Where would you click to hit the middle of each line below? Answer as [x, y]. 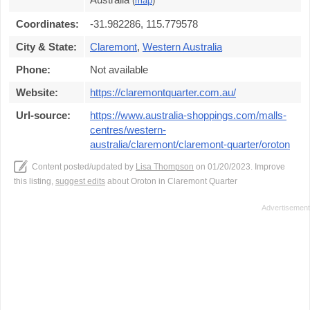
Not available [119, 70]
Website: [37, 92]
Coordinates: [47, 24]
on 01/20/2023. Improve [239, 167]
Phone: [33, 70]
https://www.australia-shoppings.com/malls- [188, 115]
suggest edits [80, 181]
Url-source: [43, 115]
